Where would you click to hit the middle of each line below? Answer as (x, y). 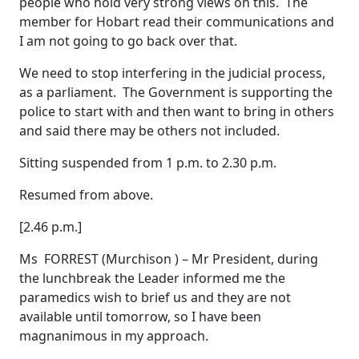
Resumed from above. (86, 195)
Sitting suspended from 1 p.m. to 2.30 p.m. (148, 163)
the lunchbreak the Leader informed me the (152, 278)
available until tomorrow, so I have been (140, 317)
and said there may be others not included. (149, 131)
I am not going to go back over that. (128, 41)
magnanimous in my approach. (115, 336)
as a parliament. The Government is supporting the (176, 93)
